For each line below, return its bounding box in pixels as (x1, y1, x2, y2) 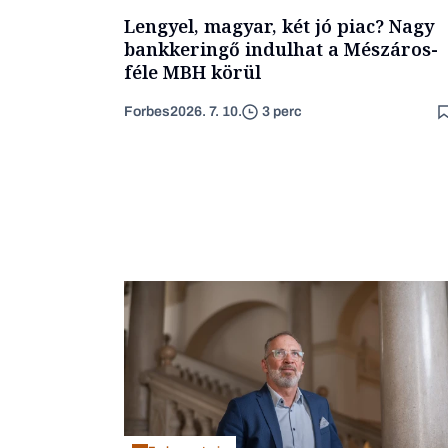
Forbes (124, 103, 170, 119)
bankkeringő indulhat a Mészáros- (124, 36, 438, 61)
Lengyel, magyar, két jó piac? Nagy (124, 13, 434, 38)
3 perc (262, 104, 302, 120)
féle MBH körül (124, 59, 261, 84)
